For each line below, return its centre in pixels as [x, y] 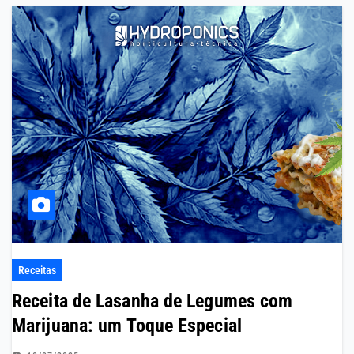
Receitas [37, 271]
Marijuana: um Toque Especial [127, 326]
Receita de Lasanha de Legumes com [153, 301]
